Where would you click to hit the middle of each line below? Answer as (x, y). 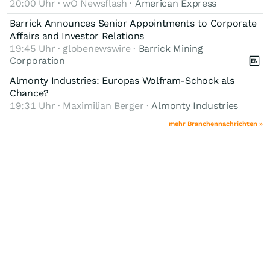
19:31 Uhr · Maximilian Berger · (81, 105)
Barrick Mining (171, 48)
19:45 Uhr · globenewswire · (74, 48)
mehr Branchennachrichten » (216, 124)
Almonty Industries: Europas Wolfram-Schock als (122, 80)
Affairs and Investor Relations (77, 36)
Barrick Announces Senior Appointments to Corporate (133, 23)
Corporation (37, 60)
